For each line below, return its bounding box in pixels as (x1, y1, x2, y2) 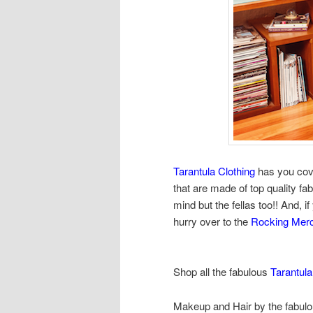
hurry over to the (173, 213, 251, 228)
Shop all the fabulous (173, 264, 270, 279)
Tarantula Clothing (173, 163, 255, 178)
